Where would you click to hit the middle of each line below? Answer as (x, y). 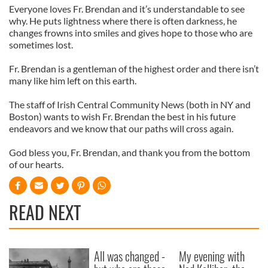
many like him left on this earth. (73, 80)
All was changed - (130, 256)
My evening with (212, 256)
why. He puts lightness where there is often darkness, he (123, 21)
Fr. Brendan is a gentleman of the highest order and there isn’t (134, 68)
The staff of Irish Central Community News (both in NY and (130, 104)
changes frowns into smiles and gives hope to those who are (131, 33)
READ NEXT (45, 212)
